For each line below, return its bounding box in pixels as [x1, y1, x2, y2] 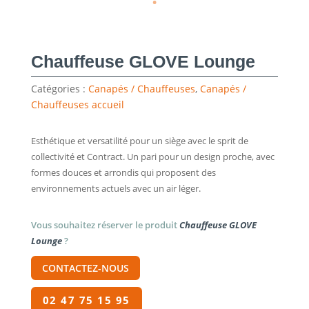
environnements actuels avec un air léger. [30, 181, 201, 195]
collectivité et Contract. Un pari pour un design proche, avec [30, 150, 275, 163]
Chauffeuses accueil [30, 97, 124, 111]
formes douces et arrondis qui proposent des [30, 166, 216, 179]
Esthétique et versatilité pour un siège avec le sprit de [30, 134, 248, 147]
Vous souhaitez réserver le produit [30, 218, 179, 231]
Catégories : [30, 81, 88, 95]
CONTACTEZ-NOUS [41, 261, 129, 275]
